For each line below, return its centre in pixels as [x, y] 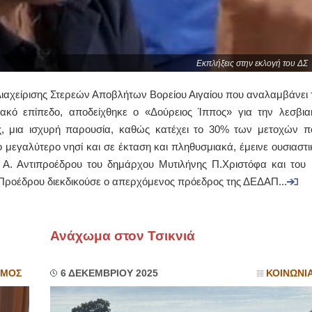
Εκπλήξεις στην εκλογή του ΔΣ [252, 63]
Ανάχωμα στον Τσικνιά [122, 236]
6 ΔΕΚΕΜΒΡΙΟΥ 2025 [109, 273]
